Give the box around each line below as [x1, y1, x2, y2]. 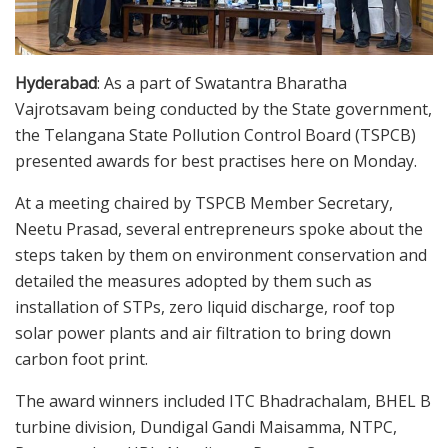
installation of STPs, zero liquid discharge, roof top [15, 295, 395, 318]
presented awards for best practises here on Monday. [15, 149, 417, 172]
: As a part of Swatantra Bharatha [97, 71, 347, 94]
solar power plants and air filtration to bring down [15, 321, 391, 344]
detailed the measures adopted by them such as [15, 269, 372, 292]
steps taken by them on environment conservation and [15, 243, 427, 266]
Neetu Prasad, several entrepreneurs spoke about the [15, 217, 423, 240]
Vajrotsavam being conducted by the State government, [15, 97, 432, 120]
